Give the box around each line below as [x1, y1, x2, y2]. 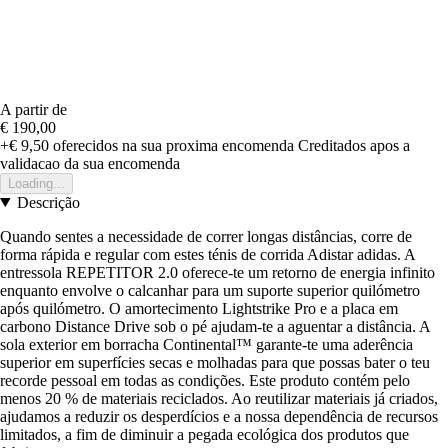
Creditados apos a [298, 136, 410, 154]
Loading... [8, 175, 65, 191]
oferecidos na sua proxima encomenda [49, 136, 294, 154]
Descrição [16, 193, 80, 211]
